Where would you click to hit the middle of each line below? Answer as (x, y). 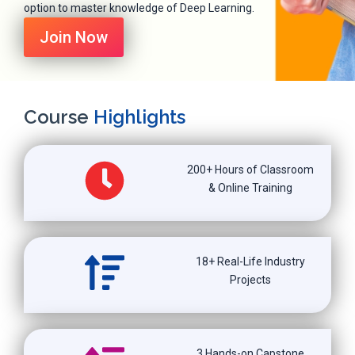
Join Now (74, 37)
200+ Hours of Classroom (250, 169)
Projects (250, 279)
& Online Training (250, 187)
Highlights (139, 116)
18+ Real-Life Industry (250, 261)
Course (59, 116)
